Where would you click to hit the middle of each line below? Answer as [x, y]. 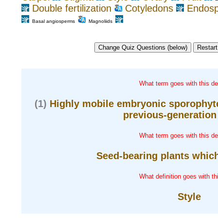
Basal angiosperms [54, 21]
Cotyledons [149, 9]
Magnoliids [100, 21]
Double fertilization [72, 9]
